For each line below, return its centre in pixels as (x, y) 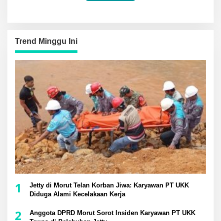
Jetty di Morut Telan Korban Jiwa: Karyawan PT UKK (109, 185)
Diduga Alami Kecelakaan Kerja (77, 194)
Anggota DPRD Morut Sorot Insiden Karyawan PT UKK (112, 213)
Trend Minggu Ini (46, 41)
